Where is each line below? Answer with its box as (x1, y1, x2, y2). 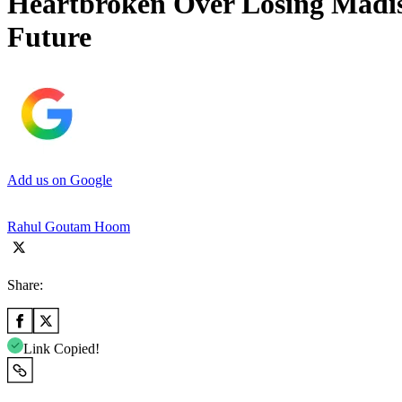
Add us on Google (7, 171, 112, 188)
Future (7, 21, 92, 54)
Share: (7, 276, 43, 293)
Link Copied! (23, 340, 100, 356)
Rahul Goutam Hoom (7, 218, 130, 234)
